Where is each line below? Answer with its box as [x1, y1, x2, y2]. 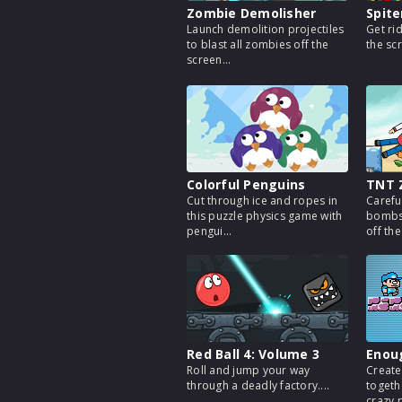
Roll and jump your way [187, 363, 310, 378]
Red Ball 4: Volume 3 [187, 345, 319, 363]
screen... [187, 52, 232, 67]
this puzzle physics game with [187, 208, 343, 223]
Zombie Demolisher [187, 4, 317, 22]
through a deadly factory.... [187, 378, 329, 393]
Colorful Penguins [187, 176, 306, 193]
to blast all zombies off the [187, 37, 328, 52]
